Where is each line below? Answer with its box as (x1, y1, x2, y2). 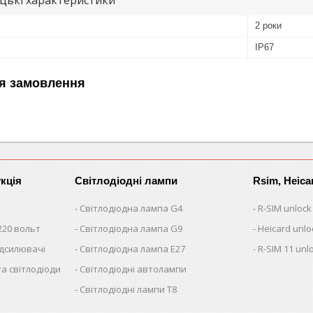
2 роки (255, 20, 282, 31)
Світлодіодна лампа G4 (80, 201, 183, 214)
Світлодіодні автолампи (80, 262, 187, 275)
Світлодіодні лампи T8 (80, 282, 177, 296)
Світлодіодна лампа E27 (80, 242, 186, 255)
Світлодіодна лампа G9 (80, 221, 183, 235)
